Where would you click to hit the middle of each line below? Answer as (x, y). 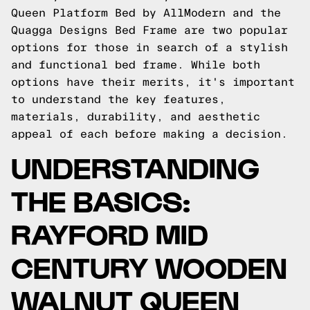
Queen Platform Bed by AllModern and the (146, 13)
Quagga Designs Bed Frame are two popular (149, 30)
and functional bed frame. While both (136, 65)
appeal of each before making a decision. (149, 134)
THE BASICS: (101, 200)
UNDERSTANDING (135, 166)
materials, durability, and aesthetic (136, 117)
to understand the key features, (118, 99)
